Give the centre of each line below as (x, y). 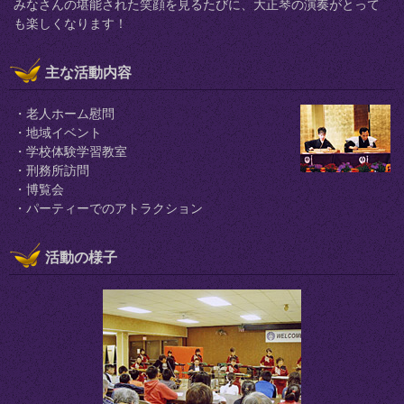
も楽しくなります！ (70, 23)
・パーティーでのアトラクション (108, 209)
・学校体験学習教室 (70, 152)
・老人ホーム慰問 (64, 114)
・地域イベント (58, 133)
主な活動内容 (88, 73)
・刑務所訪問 (51, 171)
